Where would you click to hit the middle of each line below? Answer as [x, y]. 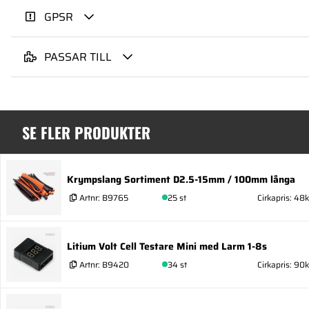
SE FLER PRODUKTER [86, 133]
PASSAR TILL [78, 57]
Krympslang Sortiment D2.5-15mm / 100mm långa [181, 179]
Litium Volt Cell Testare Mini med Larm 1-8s [167, 246]
